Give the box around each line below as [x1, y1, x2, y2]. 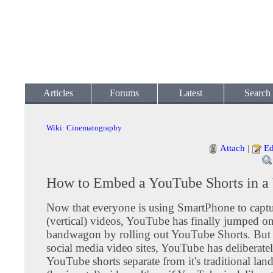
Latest [179, 88, 202, 98]
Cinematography [66, 123, 122, 132]
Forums [110, 88, 139, 98]
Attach [220, 143, 245, 153]
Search [244, 88, 271, 98]
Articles [43, 88, 73, 98]
